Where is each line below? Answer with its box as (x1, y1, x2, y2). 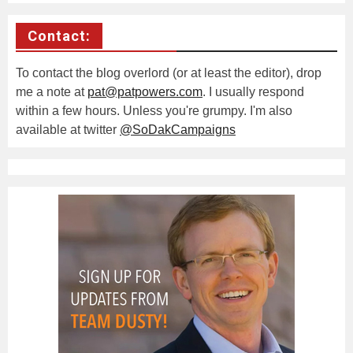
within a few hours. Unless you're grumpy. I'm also (16, 103, 292, 117)
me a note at (16, 84, 87, 98)
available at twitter (16, 122, 120, 136)
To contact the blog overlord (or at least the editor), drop (16, 65, 321, 80)
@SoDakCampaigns (120, 122, 236, 136)
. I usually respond (203, 84, 304, 98)
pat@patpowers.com (87, 84, 203, 98)
